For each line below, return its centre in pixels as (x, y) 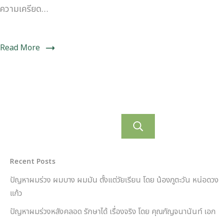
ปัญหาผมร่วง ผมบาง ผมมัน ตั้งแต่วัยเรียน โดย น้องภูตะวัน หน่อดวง (114, 180)
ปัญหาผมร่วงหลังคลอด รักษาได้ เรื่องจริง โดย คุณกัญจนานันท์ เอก (113, 212)
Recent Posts (33, 162)
